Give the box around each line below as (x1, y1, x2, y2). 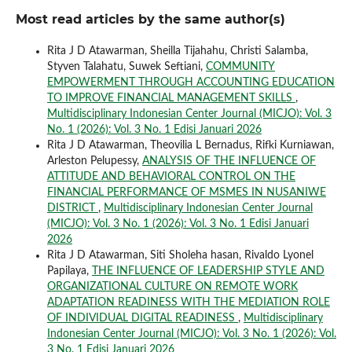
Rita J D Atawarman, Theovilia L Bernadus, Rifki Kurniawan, (46, 139, 334, 151)
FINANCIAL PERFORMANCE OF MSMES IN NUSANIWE (46, 186, 326, 198)
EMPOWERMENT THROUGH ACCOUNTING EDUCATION (46, 76, 335, 88)
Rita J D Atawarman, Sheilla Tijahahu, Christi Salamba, (46, 45, 308, 57)
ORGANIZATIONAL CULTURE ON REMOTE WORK (46, 280, 298, 292)
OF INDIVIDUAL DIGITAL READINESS (46, 312, 238, 324)
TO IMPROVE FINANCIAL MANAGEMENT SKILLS (46, 92, 295, 104)
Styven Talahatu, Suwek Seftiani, (46, 60, 206, 72)
